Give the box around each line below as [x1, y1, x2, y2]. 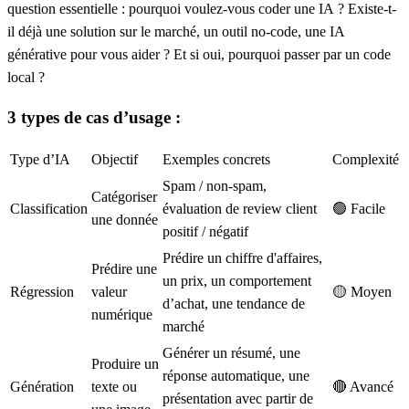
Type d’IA [10, 152, 70, 168]
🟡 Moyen [332, 284, 392, 300]
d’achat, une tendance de [163, 296, 305, 312]
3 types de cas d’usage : [7, 107, 181, 127]
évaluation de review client [163, 201, 317, 217]
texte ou [91, 379, 137, 395]
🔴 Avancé [332, 379, 393, 395]
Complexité [332, 152, 399, 168]
